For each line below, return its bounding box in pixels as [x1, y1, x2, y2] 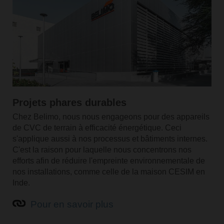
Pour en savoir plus [30, 198, 113, 209]
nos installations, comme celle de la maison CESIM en [12, 167, 205, 176]
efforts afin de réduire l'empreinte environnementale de [12, 156, 205, 165]
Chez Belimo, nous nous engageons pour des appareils [12, 112, 209, 121]
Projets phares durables [12, 97, 126, 108]
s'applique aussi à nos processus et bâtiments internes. [12, 134, 207, 143]
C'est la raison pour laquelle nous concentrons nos [12, 145, 191, 154]
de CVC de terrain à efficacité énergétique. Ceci [12, 123, 181, 132]
